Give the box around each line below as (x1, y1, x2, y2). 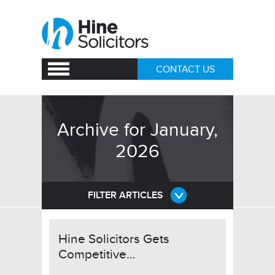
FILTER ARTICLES (88, 189, 163, 201)
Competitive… (58, 247, 136, 263)
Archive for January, (57, 119, 218, 141)
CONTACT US (156, 63, 215, 76)
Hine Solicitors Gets (58, 231, 170, 247)
